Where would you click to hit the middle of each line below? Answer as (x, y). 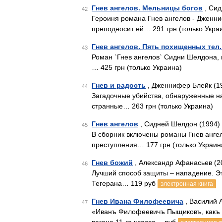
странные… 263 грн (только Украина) (152, 106)
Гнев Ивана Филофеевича (138, 201)
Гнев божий (112, 163)
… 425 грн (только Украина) (137, 67)
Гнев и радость (119, 85)
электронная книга (187, 184)
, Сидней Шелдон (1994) (179, 124)
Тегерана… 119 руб (125, 183)
